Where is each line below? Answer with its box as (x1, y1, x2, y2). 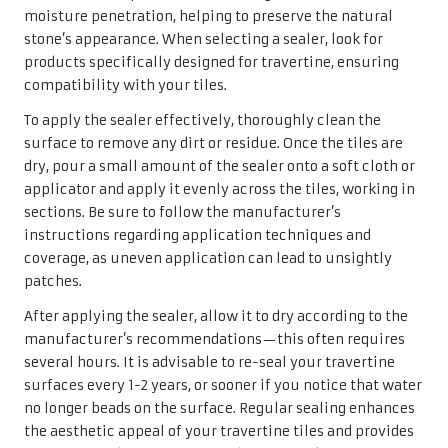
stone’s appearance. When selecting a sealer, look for (24, 30, 383, 48)
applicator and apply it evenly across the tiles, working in (24, 180, 415, 198)
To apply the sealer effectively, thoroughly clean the (24, 111, 381, 129)
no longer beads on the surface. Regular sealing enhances (24, 399, 415, 417)
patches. (24, 272, 82, 290)
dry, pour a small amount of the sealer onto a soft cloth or (24, 157, 415, 175)
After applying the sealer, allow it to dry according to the (24, 307, 408, 325)
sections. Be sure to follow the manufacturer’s (24, 203, 341, 221)
